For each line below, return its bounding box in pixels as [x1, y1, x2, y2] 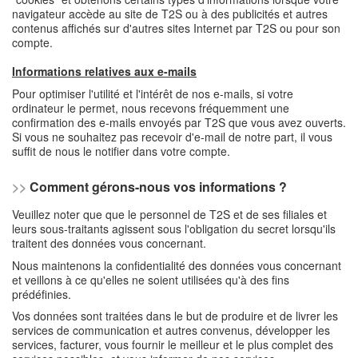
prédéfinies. [12, 285, 71, 302]
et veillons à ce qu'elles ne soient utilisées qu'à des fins [12, 271, 289, 288]
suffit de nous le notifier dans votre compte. [12, 142, 230, 159]
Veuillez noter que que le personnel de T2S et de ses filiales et [12, 206, 327, 222]
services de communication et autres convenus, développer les [12, 322, 330, 338]
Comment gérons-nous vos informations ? [30, 177, 287, 196]
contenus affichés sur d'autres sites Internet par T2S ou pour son [12, 20, 340, 36]
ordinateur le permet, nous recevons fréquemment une [12, 99, 289, 116]
